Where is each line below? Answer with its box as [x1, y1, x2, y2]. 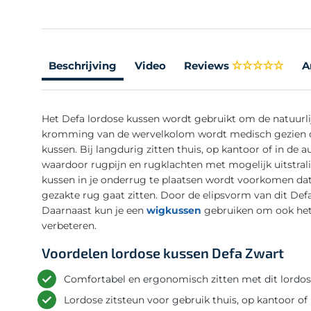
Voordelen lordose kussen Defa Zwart [42, 244, 284, 261]
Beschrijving [49, 58, 117, 72]
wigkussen [146, 203, 201, 217]
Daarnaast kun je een [42, 203, 146, 217]
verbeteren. [42, 219, 96, 232]
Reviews [184, 58, 229, 72]
